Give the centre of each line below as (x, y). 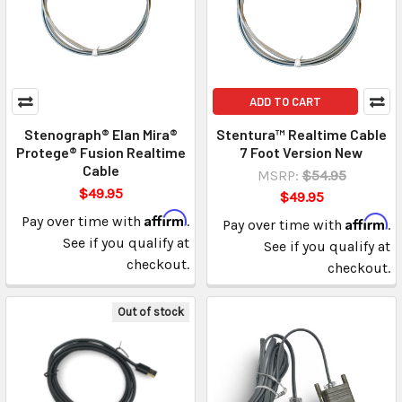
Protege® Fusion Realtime (100, 153)
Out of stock (151, 312)
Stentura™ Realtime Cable (301, 135)
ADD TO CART (285, 102)
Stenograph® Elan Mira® (100, 135)
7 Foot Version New (301, 153)
